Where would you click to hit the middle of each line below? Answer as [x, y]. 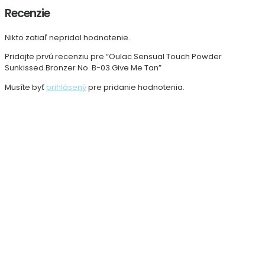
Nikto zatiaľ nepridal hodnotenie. [67, 38]
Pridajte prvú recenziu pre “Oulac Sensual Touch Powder [113, 57]
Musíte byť [25, 88]
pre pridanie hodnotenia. [135, 88]
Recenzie [27, 14]
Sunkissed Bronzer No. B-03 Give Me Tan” [83, 68]
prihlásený [66, 88]
